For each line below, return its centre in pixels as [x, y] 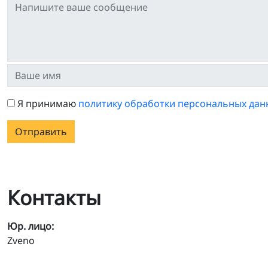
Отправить [41, 132]
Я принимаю [48, 104]
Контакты [54, 198]
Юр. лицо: [31, 226]
